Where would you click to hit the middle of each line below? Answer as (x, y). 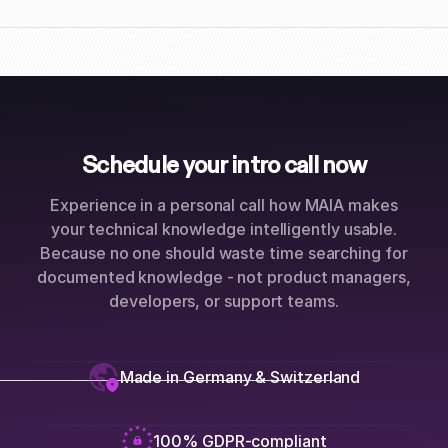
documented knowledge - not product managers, (224, 276)
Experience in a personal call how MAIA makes (224, 204)
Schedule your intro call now (224, 164)
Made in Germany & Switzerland (240, 376)
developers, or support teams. (224, 300)
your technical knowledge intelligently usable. (224, 228)
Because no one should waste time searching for (224, 252)
